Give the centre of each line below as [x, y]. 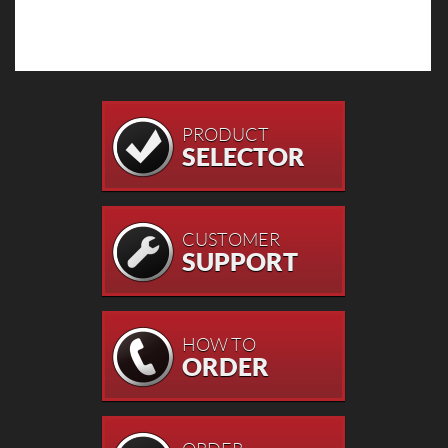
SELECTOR [243, 156]
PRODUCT [225, 134]
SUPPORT [239, 261]
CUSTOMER [230, 239]
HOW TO [218, 344]
